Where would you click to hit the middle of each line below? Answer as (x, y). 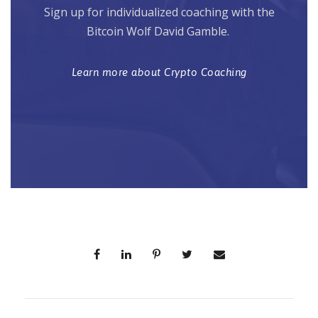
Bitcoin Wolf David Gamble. (159, 32)
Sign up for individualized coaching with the (159, 12)
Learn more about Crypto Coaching (159, 72)
